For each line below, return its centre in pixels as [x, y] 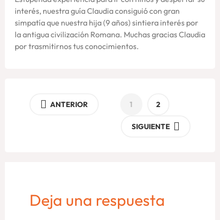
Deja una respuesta [97, 200]
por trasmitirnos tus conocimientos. [77, 46]
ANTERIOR [69, 105]
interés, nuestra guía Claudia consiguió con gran [97, 11]
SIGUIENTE [151, 127]
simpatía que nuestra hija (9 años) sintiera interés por [107, 22]
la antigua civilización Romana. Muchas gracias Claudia [110, 34]
